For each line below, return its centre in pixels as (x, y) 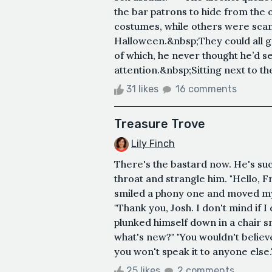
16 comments (206, 89)
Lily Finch (153, 143)
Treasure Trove (160, 124)
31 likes (142, 89)
